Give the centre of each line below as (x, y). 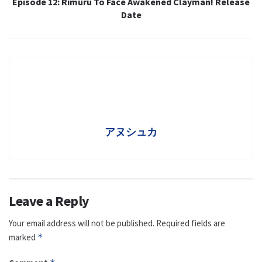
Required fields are (191, 223)
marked (23, 237)
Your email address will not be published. (82, 223)
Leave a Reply (49, 201)
